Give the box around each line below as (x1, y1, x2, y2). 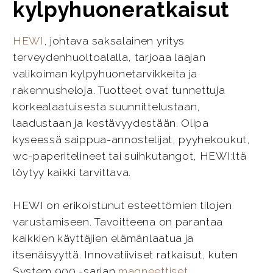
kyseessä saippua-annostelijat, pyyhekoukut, (12, 133, 250, 146)
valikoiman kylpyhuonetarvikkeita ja (12, 67, 198, 80)
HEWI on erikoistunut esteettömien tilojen (12, 199, 232, 212)
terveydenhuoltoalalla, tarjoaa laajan (12, 51, 206, 63)
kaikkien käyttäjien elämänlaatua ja (12, 232, 194, 245)
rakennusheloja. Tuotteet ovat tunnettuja (12, 83, 225, 96)
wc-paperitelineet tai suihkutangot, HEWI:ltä (12, 149, 247, 162)
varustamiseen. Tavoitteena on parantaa (12, 216, 224, 229)
